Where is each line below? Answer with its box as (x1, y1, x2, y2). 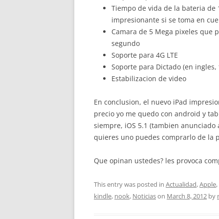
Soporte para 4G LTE (111, 50, 178, 60)
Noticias (132, 192, 156, 200)
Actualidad (166, 180, 197, 189)
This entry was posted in (94, 180, 166, 189)
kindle (94, 192, 111, 200)
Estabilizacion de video (111, 74, 186, 83)
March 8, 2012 (167, 192, 207, 200)
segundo (111, 39, 140, 48)
